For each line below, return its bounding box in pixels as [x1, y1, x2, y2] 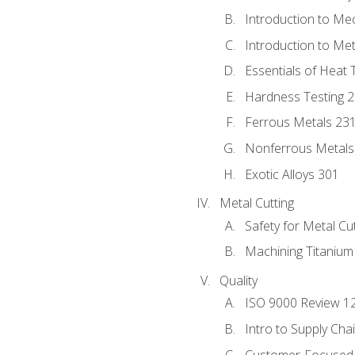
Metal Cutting [219, 194, 294, 212]
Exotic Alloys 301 [244, 165, 339, 183]
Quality [219, 272, 258, 290]
